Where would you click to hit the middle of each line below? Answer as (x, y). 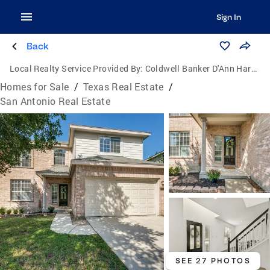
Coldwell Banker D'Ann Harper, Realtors (198, 68)
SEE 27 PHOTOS (213, 261)
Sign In (228, 17)
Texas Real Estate (124, 86)
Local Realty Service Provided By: (77, 68)
